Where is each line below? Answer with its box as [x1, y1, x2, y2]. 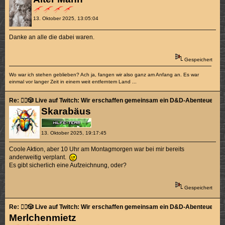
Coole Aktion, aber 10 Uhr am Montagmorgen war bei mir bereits [9, 145, 185, 153]
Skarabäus [41, 105, 91, 117]
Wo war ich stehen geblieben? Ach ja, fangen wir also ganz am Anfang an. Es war [9, 72, 199, 78]
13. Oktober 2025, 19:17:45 [41, 130, 106, 136]
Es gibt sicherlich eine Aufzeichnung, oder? [9, 161, 127, 169]
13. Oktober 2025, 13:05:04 [33, 16, 98, 22]
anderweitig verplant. [9, 153, 70, 161]
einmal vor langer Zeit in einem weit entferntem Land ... [9, 79, 137, 85]
